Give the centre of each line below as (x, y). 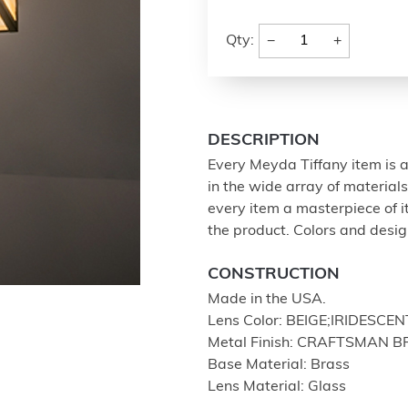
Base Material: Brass (279, 365)
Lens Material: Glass (277, 387)
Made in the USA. (267, 300)
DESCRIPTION (264, 141)
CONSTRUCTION (274, 275)
